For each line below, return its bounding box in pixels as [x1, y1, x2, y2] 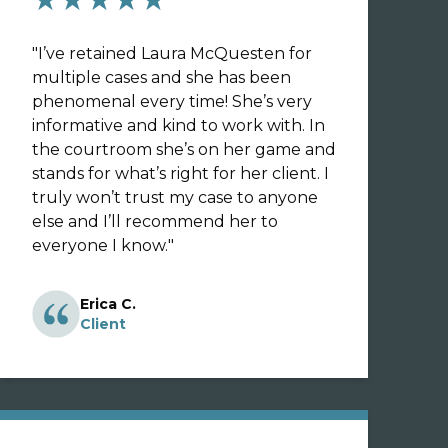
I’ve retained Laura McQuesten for [38, 44, 312, 63]
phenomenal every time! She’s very [32, 92, 232, 111]
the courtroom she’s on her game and [32, 140, 336, 159]
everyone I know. [32, 236, 168, 255]
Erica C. [80, 295, 136, 313]
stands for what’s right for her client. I [32, 164, 324, 183]
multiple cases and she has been [32, 68, 291, 87]
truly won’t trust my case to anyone [32, 188, 318, 207]
